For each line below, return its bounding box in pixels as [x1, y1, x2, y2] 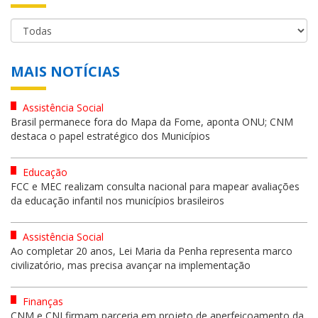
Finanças [20, 294, 63, 308]
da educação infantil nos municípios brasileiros [11, 193, 224, 207]
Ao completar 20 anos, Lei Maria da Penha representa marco [11, 243, 292, 258]
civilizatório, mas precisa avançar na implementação [11, 258, 251, 272]
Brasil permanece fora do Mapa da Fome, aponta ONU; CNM [11, 114, 293, 128]
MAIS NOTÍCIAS [11, 61, 120, 81]
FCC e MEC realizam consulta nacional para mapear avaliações [11, 179, 300, 193]
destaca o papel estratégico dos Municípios [11, 128, 210, 143]
